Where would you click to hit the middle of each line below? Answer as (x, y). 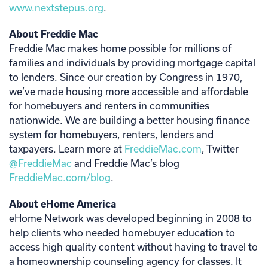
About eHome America (63, 203)
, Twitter (220, 148)
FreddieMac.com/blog (60, 177)
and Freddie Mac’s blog (126, 163)
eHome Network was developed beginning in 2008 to (130, 218)
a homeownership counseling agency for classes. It (125, 261)
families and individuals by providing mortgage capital (132, 62)
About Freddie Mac (54, 33)
